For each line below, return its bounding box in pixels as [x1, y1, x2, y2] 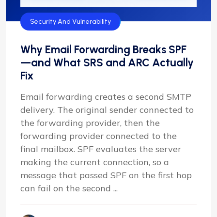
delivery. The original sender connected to [20, 104, 194, 115]
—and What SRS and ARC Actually [20, 55, 194, 69]
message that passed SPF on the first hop [20, 169, 192, 181]
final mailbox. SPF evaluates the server [20, 143, 181, 155]
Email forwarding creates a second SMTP [20, 91, 191, 102]
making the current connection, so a [20, 156, 169, 168]
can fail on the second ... [20, 182, 118, 194]
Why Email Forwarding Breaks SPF [20, 42, 186, 56]
